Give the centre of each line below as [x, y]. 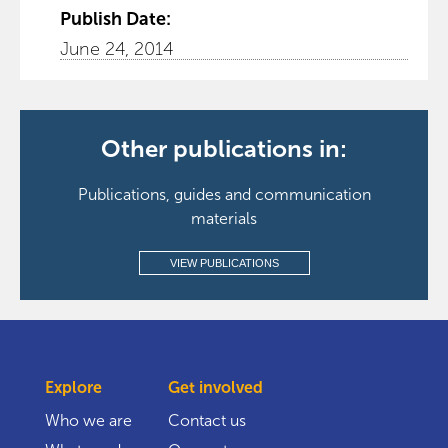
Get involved [215, 387]
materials [224, 218]
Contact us [206, 420]
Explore [73, 387]
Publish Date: [115, 19]
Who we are [88, 420]
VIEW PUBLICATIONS [224, 263]
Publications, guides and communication [224, 194]
